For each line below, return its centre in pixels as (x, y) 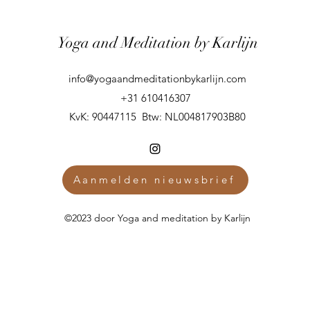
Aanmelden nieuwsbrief (154, 180)
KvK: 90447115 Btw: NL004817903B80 (157, 116)
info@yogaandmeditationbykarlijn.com (157, 78)
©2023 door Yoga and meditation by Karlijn (157, 218)
